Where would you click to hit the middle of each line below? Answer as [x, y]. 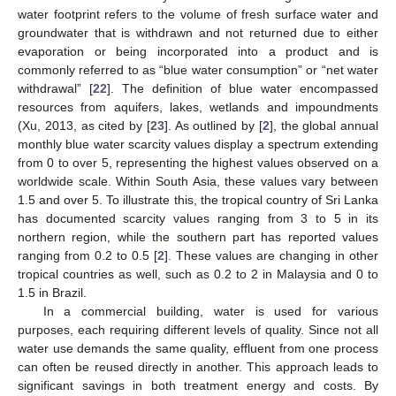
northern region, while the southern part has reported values [198, 236]
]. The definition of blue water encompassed [243, 88]
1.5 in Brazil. [52, 292]
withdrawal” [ [55, 88]
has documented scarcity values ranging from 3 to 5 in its [198, 218]
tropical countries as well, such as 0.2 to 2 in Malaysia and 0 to [198, 274]
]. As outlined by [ [213, 125]
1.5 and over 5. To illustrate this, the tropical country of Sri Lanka [198, 199]
